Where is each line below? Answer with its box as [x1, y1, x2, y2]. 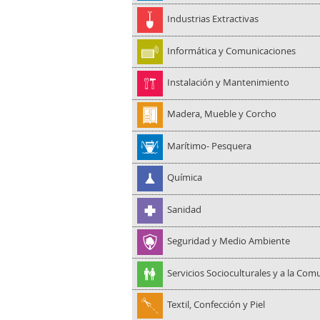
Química [167, 171, 203, 184]
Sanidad [167, 203, 202, 216]
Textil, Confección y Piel [167, 298, 266, 311]
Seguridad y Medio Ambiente [167, 234, 291, 248]
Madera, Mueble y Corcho [167, 107, 277, 121]
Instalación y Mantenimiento [167, 76, 290, 89]
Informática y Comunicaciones [167, 44, 296, 57]
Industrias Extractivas [167, 12, 259, 26]
